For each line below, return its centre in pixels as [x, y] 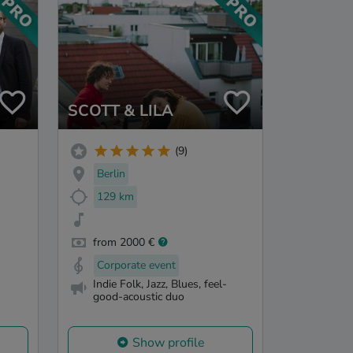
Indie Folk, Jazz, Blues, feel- [160, 284]
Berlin [111, 174]
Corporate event [136, 265]
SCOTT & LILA [121, 110]
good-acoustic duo [139, 297]
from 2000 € [124, 242]
